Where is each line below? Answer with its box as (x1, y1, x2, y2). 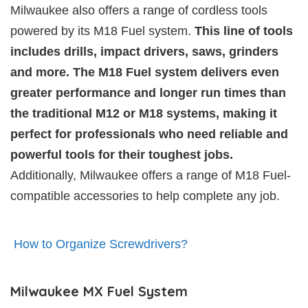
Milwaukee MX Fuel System (10, 282, 188, 300)
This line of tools (195, 23, 293, 38)
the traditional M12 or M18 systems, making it (10, 106, 277, 120)
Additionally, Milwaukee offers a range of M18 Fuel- (10, 168, 291, 182)
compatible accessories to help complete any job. (10, 188, 280, 203)
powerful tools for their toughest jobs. (10, 147, 233, 162)
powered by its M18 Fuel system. (10, 23, 195, 38)
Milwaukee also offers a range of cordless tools (10, 3, 267, 17)
